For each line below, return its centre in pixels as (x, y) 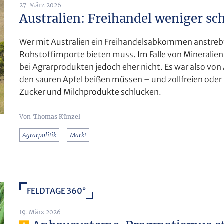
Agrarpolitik (39, 135)
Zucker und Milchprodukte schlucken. (90, 92)
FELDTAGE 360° (56, 191)
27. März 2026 (40, 5)
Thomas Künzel (57, 116)
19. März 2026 (40, 212)
